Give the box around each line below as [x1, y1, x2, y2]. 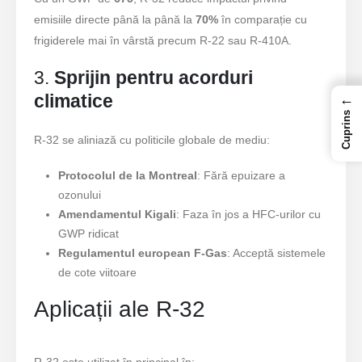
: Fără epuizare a [196, 168, 285, 182]
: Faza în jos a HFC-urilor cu [175, 207, 321, 221]
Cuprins [340, 110, 352, 150]
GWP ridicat [57, 226, 119, 240]
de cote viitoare [57, 265, 137, 279]
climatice [34, 90, 114, 112]
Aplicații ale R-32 [34, 297, 206, 322]
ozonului [57, 187, 101, 201]
